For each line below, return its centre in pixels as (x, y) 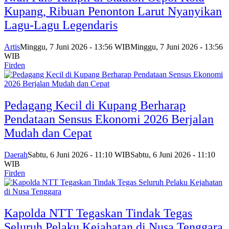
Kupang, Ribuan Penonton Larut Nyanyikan (113, 12)
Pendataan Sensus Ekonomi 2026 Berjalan (109, 119)
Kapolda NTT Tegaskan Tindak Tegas (98, 213)
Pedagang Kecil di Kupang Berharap (95, 106)
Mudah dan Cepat (48, 133)
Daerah (16, 154)
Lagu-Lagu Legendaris (61, 25)
